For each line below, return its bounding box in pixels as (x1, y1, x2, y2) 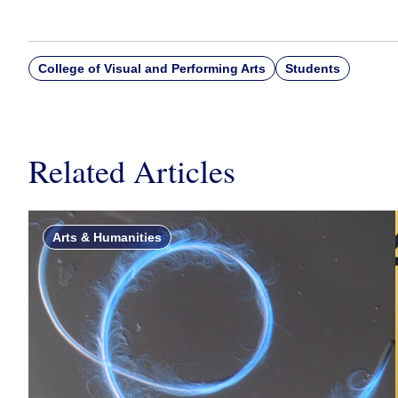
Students (285, 60, 341, 76)
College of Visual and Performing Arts (38, 60, 267, 76)
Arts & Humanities (52, 229, 163, 244)
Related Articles (28, 148, 236, 192)
